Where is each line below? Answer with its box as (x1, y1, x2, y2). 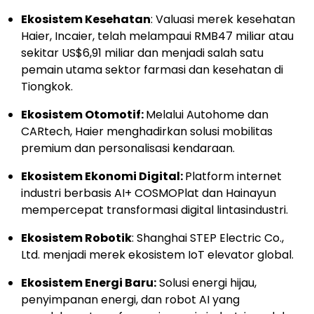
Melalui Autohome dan (146, 107, 268, 123)
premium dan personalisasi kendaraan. (21, 140, 235, 157)
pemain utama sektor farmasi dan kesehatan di (21, 62, 283, 78)
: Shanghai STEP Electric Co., (132, 230, 284, 247)
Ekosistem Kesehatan (21, 11, 151, 28)
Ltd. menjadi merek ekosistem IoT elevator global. (21, 247, 294, 264)
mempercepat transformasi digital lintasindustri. (21, 202, 288, 219)
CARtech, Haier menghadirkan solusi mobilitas (21, 123, 273, 140)
